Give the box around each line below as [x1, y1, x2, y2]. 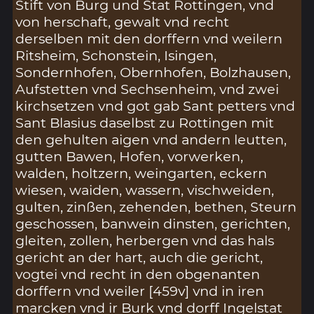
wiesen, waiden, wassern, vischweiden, [15, 182, 275, 199]
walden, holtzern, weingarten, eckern [15, 165, 268, 182]
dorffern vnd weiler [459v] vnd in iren [15, 282, 265, 300]
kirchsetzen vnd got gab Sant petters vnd [15, 97, 296, 115]
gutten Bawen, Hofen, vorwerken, [15, 148, 244, 165]
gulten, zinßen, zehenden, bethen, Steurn [15, 198, 297, 216]
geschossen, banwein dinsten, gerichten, [15, 215, 291, 233]
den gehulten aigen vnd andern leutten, [15, 131, 287, 149]
